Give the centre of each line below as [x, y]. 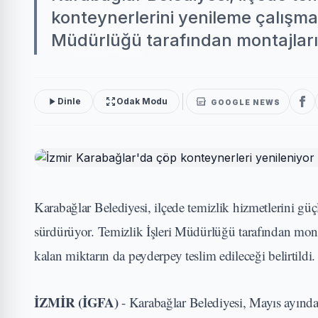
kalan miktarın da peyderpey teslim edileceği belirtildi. [175, 255]
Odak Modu [142, 101]
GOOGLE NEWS [246, 102]
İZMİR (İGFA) [78, 302]
